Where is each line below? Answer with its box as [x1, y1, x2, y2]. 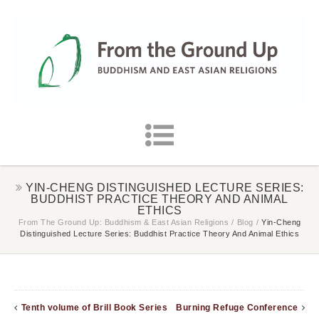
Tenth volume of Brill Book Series [21, 303, 167, 313]
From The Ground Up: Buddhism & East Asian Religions [18, 218, 229, 227]
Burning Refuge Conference [176, 303, 298, 313]
